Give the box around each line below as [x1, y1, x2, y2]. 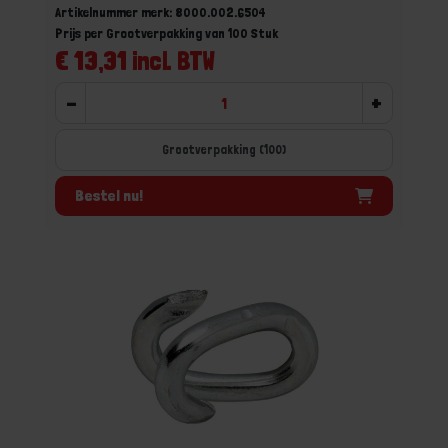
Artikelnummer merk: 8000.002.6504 [55, 4, 266, 20]
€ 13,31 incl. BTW [55, 45, 215, 76]
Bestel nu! [75, 185, 143, 205]
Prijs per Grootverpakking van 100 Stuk [55, 25, 278, 41]
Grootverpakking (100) [162, 142, 286, 157]
